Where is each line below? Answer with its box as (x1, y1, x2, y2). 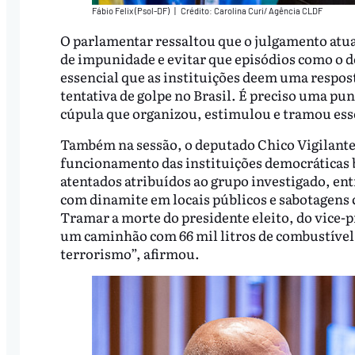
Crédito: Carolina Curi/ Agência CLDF (180, 5, 323, 16)
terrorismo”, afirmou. (59, 243, 200, 264)
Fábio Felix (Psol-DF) (91, 5, 171, 16)
